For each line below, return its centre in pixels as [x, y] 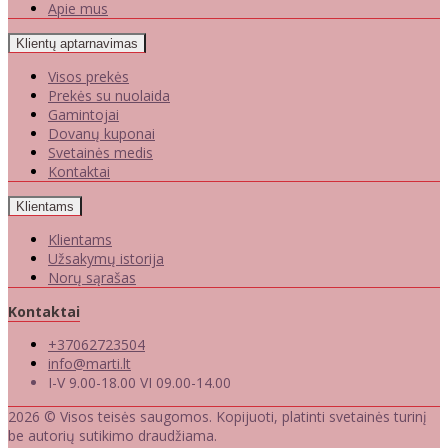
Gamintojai [83, 115]
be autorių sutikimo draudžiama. [112, 436]
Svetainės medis [100, 153]
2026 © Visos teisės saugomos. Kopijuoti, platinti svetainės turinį [217, 417]
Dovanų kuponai [101, 134]
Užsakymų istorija [106, 259]
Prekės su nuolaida [109, 96]
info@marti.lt [89, 364]
